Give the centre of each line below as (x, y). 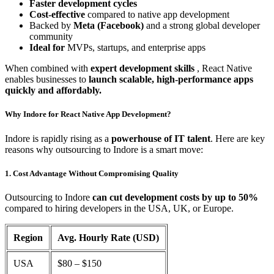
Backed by (51, 26)
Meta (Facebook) (110, 26)
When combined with (48, 68)
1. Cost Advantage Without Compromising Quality (92, 173)
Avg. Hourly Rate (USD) (108, 238)
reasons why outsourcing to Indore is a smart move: (104, 149)
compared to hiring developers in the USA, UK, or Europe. (119, 208)
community (51, 37)
